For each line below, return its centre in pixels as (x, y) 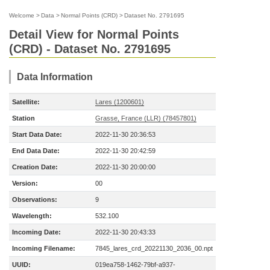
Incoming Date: (36, 232)
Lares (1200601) (120, 102)
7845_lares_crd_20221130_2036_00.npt (154, 248)
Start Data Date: (37, 134)
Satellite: (26, 102)
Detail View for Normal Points (94, 34)
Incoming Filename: (44, 248)
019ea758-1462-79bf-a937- (135, 265)
